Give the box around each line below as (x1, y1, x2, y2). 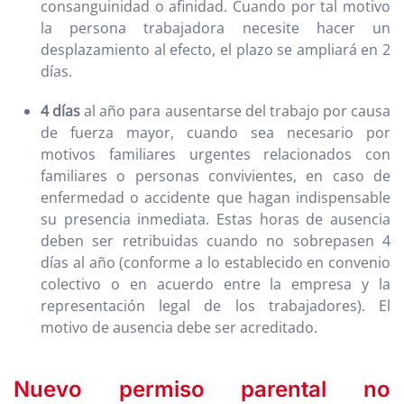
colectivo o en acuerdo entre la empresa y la (41, 274, 390, 295)
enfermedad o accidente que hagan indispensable (41, 188, 390, 208)
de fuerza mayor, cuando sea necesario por (41, 123, 390, 143)
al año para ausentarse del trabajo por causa (80, 101, 391, 122)
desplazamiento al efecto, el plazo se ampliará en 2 (41, 40, 390, 60)
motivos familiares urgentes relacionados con (41, 144, 390, 165)
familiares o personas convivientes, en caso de (41, 166, 390, 187)
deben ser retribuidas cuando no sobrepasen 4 (41, 231, 390, 252)
